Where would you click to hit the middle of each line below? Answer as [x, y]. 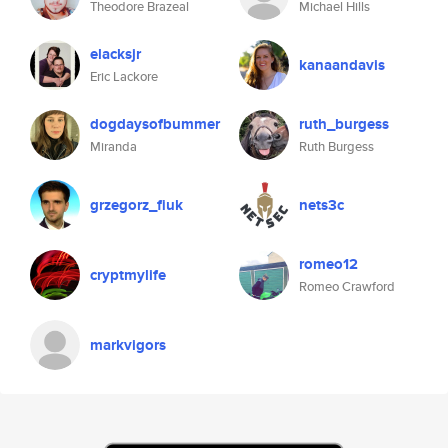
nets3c [321, 205]
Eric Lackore [124, 76]
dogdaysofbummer [155, 124]
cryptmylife [128, 275]
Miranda [113, 146]
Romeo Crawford [347, 286]
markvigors [128, 345]
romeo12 [328, 264]
